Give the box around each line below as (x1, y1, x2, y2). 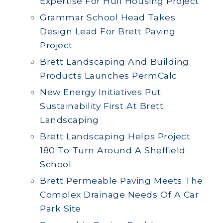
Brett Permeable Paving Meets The (40, 175, 203, 186)
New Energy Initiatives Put (40, 87, 161, 97)
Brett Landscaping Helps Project (40, 131, 191, 141)
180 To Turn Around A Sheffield (40, 145, 186, 155)
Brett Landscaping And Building (40, 56, 189, 67)
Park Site (40, 203, 81, 214)
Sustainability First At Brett (40, 101, 164, 111)
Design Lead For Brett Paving (40, 26, 176, 36)
